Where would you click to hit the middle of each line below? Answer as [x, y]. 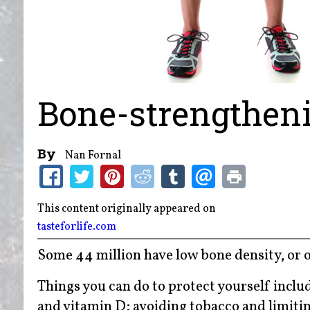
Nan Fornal [93, 156]
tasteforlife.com [76, 227]
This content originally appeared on [127, 209]
